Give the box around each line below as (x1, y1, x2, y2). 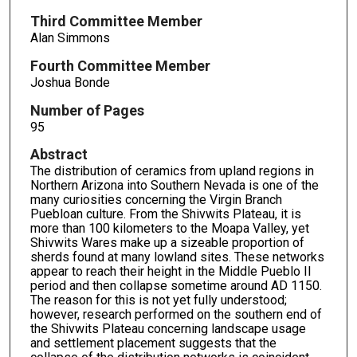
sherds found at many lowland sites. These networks (29, 249, 324, 265)
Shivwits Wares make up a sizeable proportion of (29, 235, 304, 251)
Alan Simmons (29, 29, 110, 45)
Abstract (29, 146, 88, 163)
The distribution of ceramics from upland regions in (29, 163, 314, 179)
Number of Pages (29, 101, 144, 119)
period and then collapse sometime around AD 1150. (29, 278, 322, 294)
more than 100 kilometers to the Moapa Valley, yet (29, 221, 309, 237)
